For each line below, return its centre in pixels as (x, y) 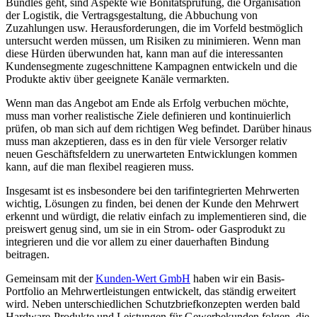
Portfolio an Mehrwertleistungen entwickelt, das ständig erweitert (151, 291)
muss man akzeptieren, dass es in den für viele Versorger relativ (146, 141)
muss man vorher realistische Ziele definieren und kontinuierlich (148, 115)
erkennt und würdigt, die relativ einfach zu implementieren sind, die (156, 216)
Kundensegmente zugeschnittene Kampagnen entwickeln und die (151, 66)
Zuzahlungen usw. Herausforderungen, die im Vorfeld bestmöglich (154, 28)
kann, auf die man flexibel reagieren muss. (100, 166)
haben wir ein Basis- (237, 278)
